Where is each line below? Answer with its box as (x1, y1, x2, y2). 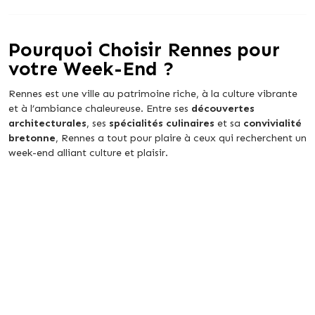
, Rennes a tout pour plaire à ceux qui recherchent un (56, 131, 307, 145)
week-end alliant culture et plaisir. (8, 146, 168, 160)
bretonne (8, 131, 56, 145)
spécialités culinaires (109, 117, 214, 130)
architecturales (8, 117, 86, 130)
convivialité (243, 117, 302, 130)
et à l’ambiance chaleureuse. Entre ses (8, 102, 191, 115)
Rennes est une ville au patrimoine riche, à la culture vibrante (8, 87, 297, 101)
